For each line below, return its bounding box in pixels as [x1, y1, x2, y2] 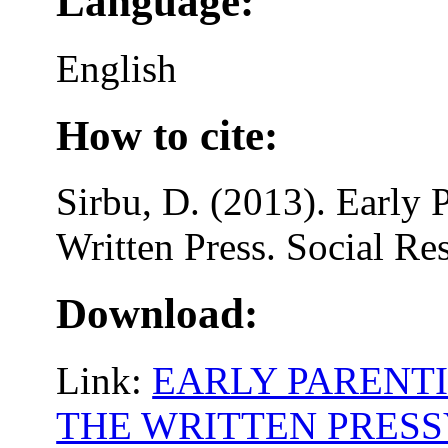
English [56, 46, 178, 90]
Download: [56, 290, 259, 338]
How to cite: [56, 111, 279, 159]
